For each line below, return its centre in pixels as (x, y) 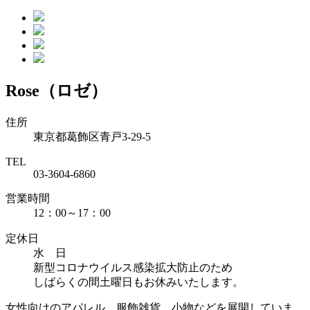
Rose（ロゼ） (56, 90)
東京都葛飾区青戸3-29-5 (92, 136)
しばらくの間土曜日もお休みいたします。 (138, 282)
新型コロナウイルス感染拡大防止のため (133, 267)
